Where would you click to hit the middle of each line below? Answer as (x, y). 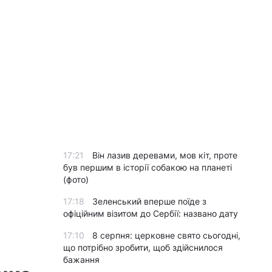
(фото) (76, 179)
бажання (81, 260)
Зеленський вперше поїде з (149, 201)
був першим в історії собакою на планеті (148, 167)
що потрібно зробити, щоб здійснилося (143, 247)
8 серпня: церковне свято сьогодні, (166, 235)
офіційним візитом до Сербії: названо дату (151, 213)
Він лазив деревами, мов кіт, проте (165, 155)
